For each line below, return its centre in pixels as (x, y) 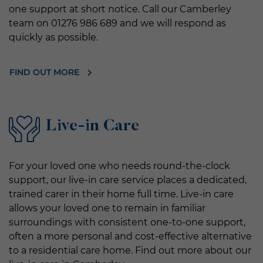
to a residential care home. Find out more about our (130, 250)
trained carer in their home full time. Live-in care (121, 194)
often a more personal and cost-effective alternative (130, 236)
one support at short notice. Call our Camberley (120, 9)
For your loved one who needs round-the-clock (119, 166)
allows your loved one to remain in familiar (107, 208)
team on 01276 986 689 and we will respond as (117, 23)
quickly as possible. (53, 37)
